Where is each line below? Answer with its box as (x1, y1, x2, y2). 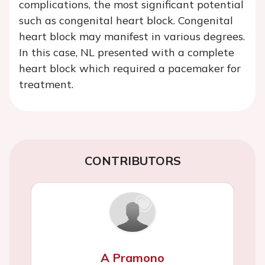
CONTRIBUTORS (84, 153, 181, 169)
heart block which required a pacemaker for (19, 62, 241, 76)
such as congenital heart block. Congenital (19, 14, 233, 28)
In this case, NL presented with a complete (19, 46, 234, 60)
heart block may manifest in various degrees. (19, 30, 245, 44)
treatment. (19, 77, 73, 92)
